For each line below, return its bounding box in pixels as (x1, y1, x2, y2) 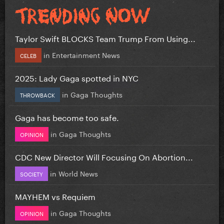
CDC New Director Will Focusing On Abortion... (15, 150, 193, 163)
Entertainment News (52, 49, 120, 60)
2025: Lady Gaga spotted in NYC (15, 71, 138, 84)
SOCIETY (20, 169, 43, 178)
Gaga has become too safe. (15, 110, 119, 123)
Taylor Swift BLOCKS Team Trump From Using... (15, 31, 195, 44)
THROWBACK (20, 90, 55, 99)
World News (58, 167, 98, 179)
